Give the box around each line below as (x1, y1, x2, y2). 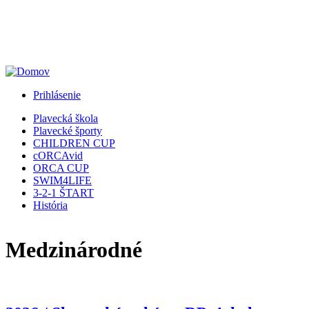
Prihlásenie (33, 89, 81, 101)
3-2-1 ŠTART (33, 187, 94, 199)
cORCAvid (33, 150, 83, 161)
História (33, 199, 68, 211)
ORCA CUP (33, 162, 89, 174)
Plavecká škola (33, 112, 98, 124)
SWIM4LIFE (33, 175, 92, 186)
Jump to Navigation (6, 6, 91, 17)
